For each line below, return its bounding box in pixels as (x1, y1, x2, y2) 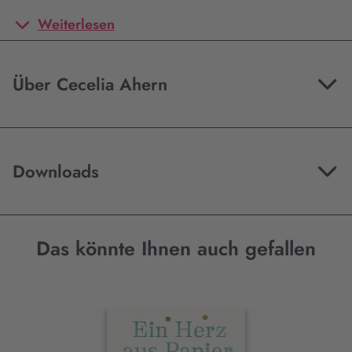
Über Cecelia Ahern (119, 71, 167, 97)
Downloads (13, 159, 99, 184)
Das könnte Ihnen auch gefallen (36, 234, 316, 262)
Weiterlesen (38, 14, 115, 35)
